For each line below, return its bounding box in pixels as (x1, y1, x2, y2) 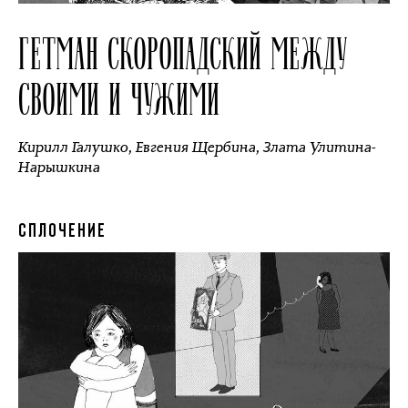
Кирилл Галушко (18, 138, 128, 157)
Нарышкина (18, 158, 100, 177)
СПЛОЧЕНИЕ (18, 224, 107, 240)
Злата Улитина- (263, 138, 376, 157)
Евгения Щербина (136, 138, 256, 157)
